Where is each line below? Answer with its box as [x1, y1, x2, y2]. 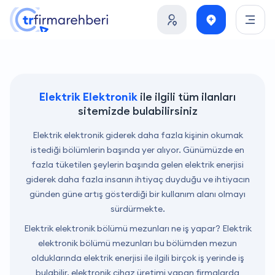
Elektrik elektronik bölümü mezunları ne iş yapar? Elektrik [23, 223, 252, 234]
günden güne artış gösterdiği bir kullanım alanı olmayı [29, 188, 246, 199]
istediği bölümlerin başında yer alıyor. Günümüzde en [31, 144, 244, 155]
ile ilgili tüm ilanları [137, 90, 236, 104]
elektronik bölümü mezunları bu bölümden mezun [38, 238, 237, 249]
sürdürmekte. [110, 203, 165, 214]
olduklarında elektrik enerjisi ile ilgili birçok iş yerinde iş [31, 252, 244, 263]
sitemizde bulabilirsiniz [77, 104, 198, 118]
